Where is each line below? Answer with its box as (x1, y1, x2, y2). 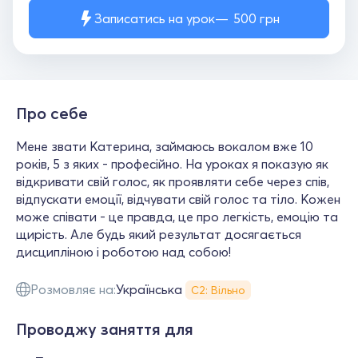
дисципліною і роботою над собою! (16, 244, 231, 260)
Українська (116, 281, 182, 297)
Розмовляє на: (30, 281, 116, 297)
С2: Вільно (191, 283, 245, 297)
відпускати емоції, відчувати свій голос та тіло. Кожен (16, 191, 340, 207)
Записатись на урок (94, 10, 215, 26)
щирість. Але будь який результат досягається (16, 226, 301, 242)
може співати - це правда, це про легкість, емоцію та (16, 209, 338, 225)
